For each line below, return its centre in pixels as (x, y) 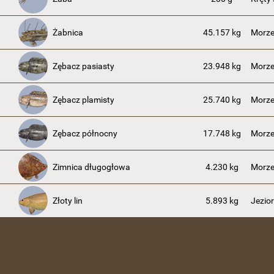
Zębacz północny (85, 133)
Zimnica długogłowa (91, 167)
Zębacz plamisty (83, 100)
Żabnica (68, 32)
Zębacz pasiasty (83, 66)
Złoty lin (68, 201)
